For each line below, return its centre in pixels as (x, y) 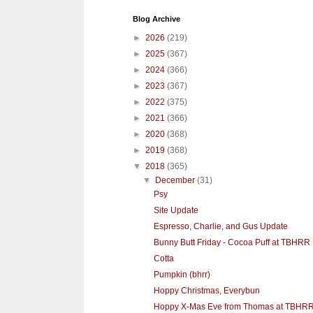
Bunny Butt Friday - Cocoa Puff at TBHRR (232, 243)
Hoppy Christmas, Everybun (206, 291)
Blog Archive (156, 19)
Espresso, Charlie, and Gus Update (220, 227)
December (176, 181)
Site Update (176, 211)
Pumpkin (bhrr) (182, 275)
